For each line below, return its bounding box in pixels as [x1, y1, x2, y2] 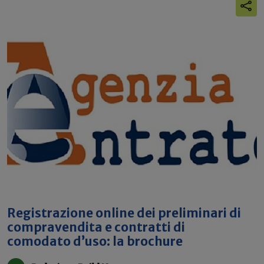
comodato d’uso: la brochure [7, 234, 183, 249]
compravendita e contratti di [7, 220, 185, 235]
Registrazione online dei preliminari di [7, 206, 241, 221]
